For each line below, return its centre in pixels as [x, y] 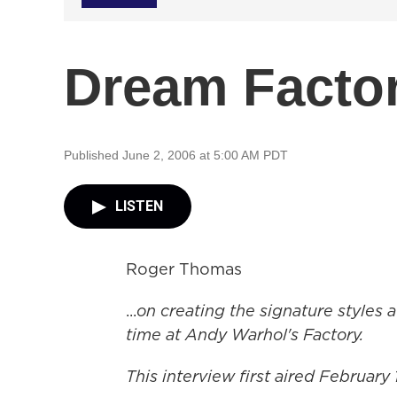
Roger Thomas [184, 269]
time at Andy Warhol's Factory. [245, 335]
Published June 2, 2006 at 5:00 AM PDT [176, 155]
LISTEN [139, 206]
